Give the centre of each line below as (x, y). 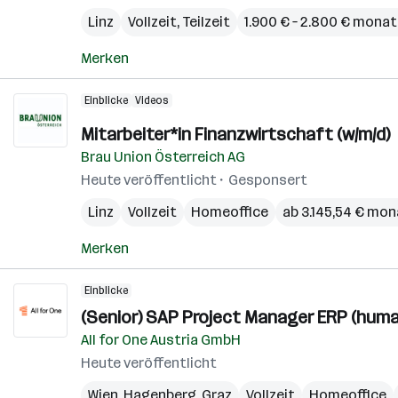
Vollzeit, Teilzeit (179, 22)
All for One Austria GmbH (161, 340)
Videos (152, 100)
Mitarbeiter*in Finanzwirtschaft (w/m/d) (235, 134)
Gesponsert (268, 180)
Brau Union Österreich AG (163, 157)
